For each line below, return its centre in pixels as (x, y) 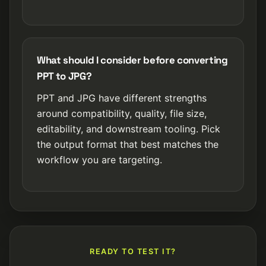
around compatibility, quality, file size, (122, 113)
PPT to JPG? (64, 76)
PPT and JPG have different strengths (122, 98)
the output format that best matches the (128, 144)
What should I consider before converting (132, 60)
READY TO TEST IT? (133, 251)
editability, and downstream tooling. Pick (129, 129)
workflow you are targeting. (99, 160)
